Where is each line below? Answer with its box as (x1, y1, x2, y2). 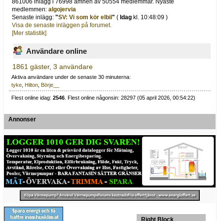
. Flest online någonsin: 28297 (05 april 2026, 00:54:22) (65, 94, 196, 101)
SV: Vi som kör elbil (58, 14, 112, 21)
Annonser (8, 116, 36, 123)
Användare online (26, 46, 87, 55)
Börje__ (41, 82, 60, 88)
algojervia (48, 6, 76, 13)
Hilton (25, 82, 38, 88)
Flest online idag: (11, 94, 53, 101)
